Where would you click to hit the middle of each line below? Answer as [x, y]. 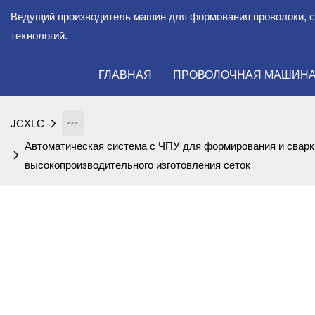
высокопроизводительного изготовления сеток [137, 165]
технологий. [39, 36]
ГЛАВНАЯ [125, 75]
